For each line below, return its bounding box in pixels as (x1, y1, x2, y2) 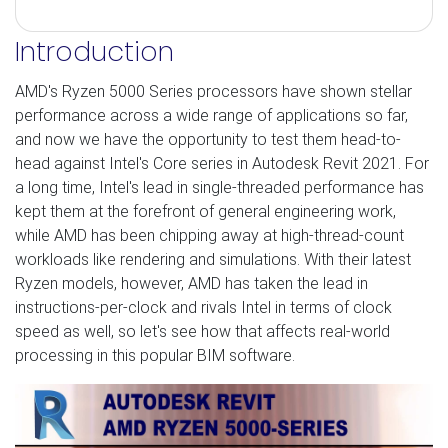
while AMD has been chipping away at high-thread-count (15, 225, 404, 245)
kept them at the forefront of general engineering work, (15, 201, 396, 221)
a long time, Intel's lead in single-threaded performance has (15, 177, 424, 197)
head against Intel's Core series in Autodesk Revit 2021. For (15, 153, 429, 173)
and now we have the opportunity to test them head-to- (15, 129, 401, 149)
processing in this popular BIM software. (15, 345, 295, 365)
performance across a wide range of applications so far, (15, 105, 408, 125)
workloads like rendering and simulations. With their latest (15, 249, 411, 269)
